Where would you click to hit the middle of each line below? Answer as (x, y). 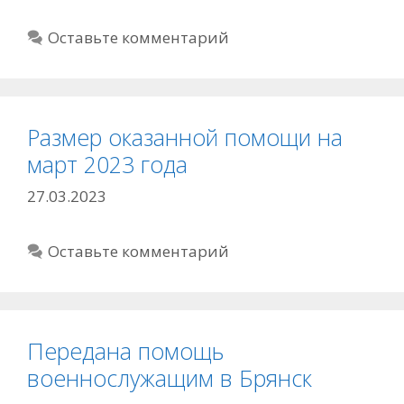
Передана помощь (126, 351)
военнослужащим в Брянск (170, 378)
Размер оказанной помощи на (185, 137)
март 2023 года (107, 164)
